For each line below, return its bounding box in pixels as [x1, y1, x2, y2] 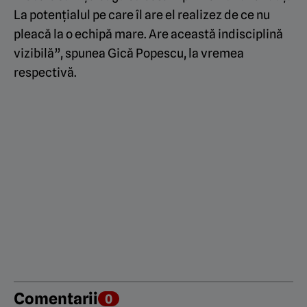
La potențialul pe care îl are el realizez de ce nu [14, 8, 270, 23]
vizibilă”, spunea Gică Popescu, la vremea [14, 46, 244, 61]
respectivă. [14, 65, 77, 80]
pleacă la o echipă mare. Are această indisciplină [14, 27, 283, 42]
